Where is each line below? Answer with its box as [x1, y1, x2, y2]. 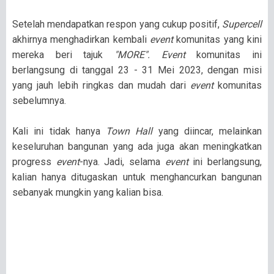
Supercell [222, 18, 262, 30]
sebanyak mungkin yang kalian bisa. [12, 186, 163, 198]
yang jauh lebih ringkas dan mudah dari [12, 79, 190, 91]
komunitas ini [185, 48, 262, 61]
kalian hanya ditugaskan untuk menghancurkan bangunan [12, 171, 262, 183]
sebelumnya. [12, 94, 66, 106]
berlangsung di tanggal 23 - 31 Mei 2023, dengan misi [12, 64, 262, 76]
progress [12, 155, 56, 168]
